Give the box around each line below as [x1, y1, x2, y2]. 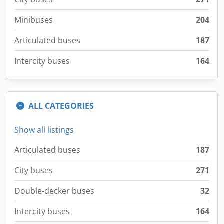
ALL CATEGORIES [28, 100, 94, 111]
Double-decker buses [14, 185, 94, 196]
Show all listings [14, 124, 74, 135]
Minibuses [14, 14, 53, 25]
